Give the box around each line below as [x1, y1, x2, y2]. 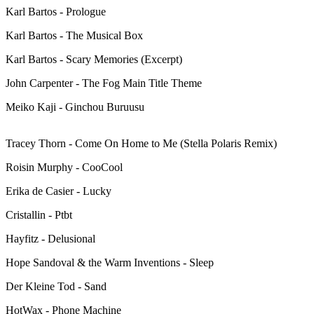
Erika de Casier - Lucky [6, 185, 111, 198]
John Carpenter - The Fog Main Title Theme [6, 77, 202, 90]
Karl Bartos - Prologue [6, 6, 106, 18]
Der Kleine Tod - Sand [6, 280, 107, 293]
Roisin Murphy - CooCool [6, 161, 123, 174]
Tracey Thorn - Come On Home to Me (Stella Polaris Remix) [6, 137, 277, 150]
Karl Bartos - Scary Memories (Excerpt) [6, 53, 182, 66]
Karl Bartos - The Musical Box [6, 29, 143, 42]
